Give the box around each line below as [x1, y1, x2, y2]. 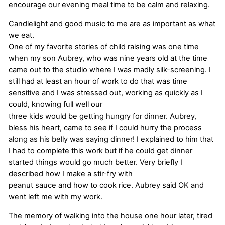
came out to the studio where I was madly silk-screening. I [9, 65, 211, 74]
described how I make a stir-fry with [9, 169, 133, 178]
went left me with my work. [9, 192, 102, 201]
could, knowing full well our [9, 99, 102, 109]
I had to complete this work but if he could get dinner [9, 146, 192, 155]
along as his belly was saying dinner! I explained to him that [9, 134, 213, 144]
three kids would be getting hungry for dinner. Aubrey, [9, 111, 196, 121]
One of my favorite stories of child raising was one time [9, 42, 199, 51]
